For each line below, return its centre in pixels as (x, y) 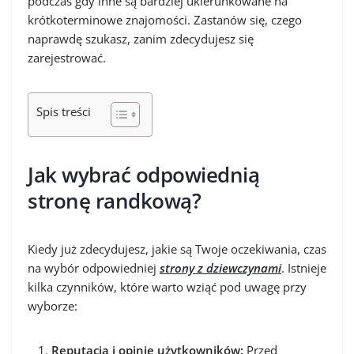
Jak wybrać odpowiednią (143, 174)
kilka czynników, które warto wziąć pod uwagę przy (167, 286)
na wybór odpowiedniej (94, 267)
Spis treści (64, 112)
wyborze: (53, 305)
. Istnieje (304, 267)
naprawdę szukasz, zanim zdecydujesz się (141, 38)
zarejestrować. (67, 57)
